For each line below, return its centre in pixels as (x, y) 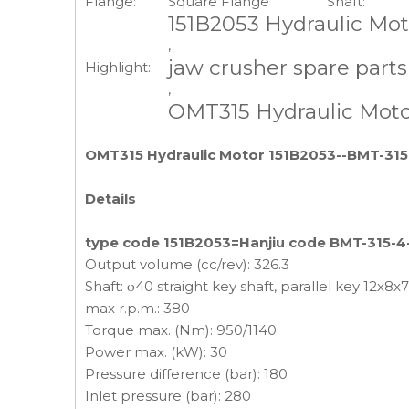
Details (110, 199)
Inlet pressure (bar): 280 (168, 396)
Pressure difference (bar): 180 (186, 374)
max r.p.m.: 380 (137, 308)
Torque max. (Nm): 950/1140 (181, 330)
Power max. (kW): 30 (156, 352)
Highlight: (118, 67)
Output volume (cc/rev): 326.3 (187, 264)
